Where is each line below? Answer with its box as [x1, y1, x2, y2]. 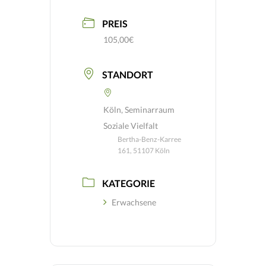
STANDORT [102, 69, 153, 80]
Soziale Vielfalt [103, 121, 158, 131]
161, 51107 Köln [118, 146, 170, 155]
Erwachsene [112, 197, 156, 207]
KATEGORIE [102, 178, 155, 189]
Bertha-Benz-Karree [118, 135, 181, 144]
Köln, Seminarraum [103, 104, 175, 115]
